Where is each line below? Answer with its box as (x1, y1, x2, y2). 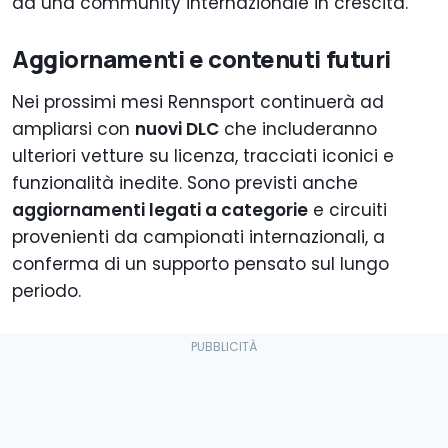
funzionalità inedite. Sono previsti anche (12, 171, 358, 196)
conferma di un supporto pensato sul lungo (12, 252, 389, 277)
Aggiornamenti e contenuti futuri (12, 42, 391, 76)
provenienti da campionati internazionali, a (12, 225, 385, 250)
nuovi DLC (135, 117, 219, 142)
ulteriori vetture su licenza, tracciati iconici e (12, 144, 394, 169)
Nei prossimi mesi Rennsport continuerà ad (12, 90, 384, 115)
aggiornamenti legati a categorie (12, 198, 308, 223)
